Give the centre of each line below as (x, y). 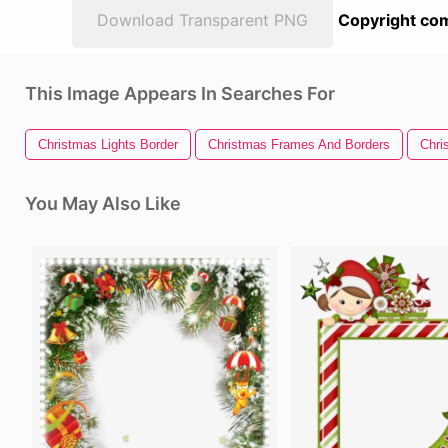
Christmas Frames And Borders (299, 144)
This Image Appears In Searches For (180, 93)
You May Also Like (103, 203)
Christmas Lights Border (108, 144)
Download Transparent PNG (202, 20)
